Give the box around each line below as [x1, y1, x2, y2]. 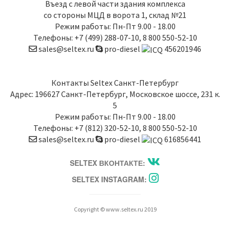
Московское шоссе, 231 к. [129, 89, 220, 100]
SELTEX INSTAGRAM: [71, 174, 149, 185]
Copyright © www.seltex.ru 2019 [73, 205, 157, 214]
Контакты [51, 78, 90, 88]
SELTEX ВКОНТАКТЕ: [70, 158, 147, 168]
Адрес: [10, 89, 35, 100]
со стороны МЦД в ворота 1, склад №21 [44, 10, 186, 21]
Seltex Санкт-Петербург [90, 78, 179, 88]
